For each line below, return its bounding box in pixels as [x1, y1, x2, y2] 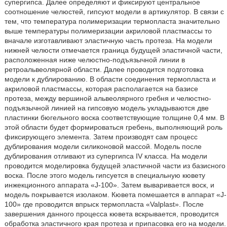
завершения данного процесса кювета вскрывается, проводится [4, 210, 219, 218]
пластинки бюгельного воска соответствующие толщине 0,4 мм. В [4, 113, 224, 122]
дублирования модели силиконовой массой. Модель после [4, 142, 202, 150]
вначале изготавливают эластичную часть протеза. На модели [4, 36, 212, 45]
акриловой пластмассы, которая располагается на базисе [4, 85, 198, 93]
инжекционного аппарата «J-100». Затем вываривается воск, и [4, 181, 214, 189]
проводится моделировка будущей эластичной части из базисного [4, 162, 225, 170]
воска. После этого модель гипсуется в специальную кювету [4, 171, 205, 179]
